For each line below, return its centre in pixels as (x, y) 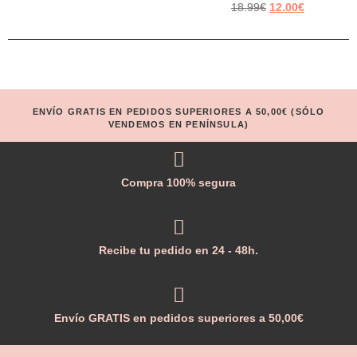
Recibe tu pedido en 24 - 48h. (178, 251)
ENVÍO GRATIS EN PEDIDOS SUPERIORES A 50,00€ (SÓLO (178, 111)
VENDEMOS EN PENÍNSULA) (178, 124)
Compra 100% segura (178, 183)
